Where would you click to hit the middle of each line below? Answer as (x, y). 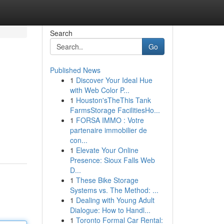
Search (61, 33)
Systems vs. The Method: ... (114, 190)
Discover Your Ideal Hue (114, 80)
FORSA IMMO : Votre (110, 120)
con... (78, 140)
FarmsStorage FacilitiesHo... (115, 110)
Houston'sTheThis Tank (113, 100)
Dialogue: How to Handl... (110, 210)
